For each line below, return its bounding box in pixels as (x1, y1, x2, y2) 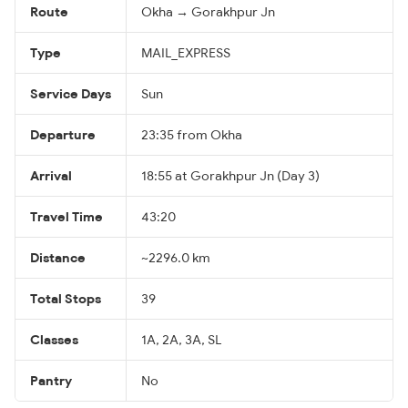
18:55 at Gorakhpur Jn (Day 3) (141, 167, 320, 184)
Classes (30, 331, 78, 348)
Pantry (30, 372, 72, 389)
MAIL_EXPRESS (141, 44, 230, 61)
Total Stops (30, 290, 101, 307)
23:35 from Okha (141, 126, 242, 143)
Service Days (30, 85, 111, 102)
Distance (30, 249, 86, 266)
